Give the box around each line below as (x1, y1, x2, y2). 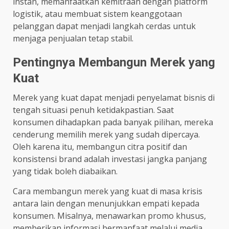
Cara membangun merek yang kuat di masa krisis (13, 185, 202, 197)
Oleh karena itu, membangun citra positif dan (13, 141, 187, 152)
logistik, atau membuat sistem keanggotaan (13, 8, 182, 19)
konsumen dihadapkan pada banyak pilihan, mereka (13, 116, 213, 128)
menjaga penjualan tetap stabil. (13, 32, 133, 44)
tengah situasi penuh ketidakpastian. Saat (13, 104, 174, 116)
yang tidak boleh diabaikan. (13, 165, 118, 177)
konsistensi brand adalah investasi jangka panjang (13, 153, 207, 165)
